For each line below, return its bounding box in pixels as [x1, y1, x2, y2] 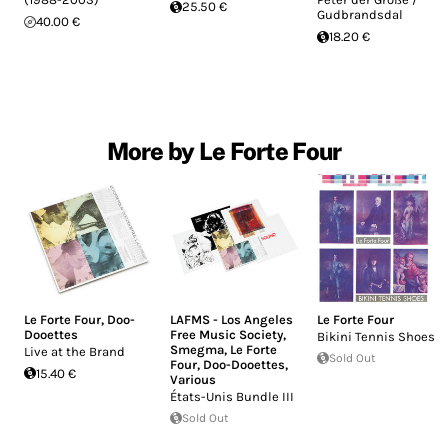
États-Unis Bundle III [170, 388, 295, 404]
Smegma [170, 341, 225, 357]
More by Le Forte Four [106, 137, 342, 166]
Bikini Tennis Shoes [316, 328, 435, 344]
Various [170, 371, 217, 387]
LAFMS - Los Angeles [170, 311, 294, 327]
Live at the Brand [24, 343, 125, 359]
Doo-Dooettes [203, 356, 286, 372]
